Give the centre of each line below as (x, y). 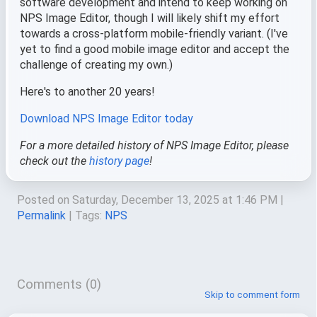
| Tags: (85, 216)
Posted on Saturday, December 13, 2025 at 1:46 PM (147, 200)
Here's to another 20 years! (87, 92)
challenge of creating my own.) (96, 65)
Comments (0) (59, 285)
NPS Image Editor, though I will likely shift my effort (150, 18)
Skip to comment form (252, 295)
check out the (54, 161)
